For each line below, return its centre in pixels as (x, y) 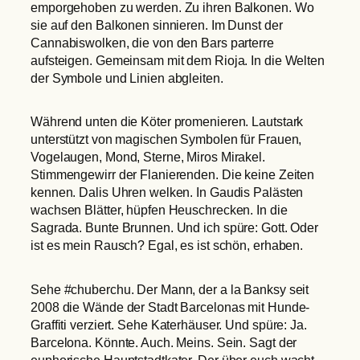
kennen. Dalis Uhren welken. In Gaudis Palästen (167, 192)
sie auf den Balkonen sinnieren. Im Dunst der (157, 25)
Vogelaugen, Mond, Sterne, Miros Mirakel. (148, 157)
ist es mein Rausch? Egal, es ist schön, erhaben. (167, 245)
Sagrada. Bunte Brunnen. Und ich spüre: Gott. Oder (175, 228)
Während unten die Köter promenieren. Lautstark (167, 122)
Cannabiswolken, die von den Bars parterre (152, 42)
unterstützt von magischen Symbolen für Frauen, (166, 139)
